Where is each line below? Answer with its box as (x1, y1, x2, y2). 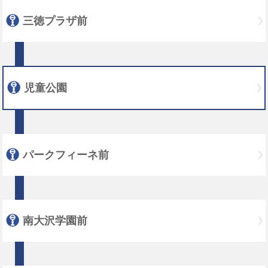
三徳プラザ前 (23, 14, 87, 27)
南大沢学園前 (23, 214, 87, 227)
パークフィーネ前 (23, 148, 109, 161)
